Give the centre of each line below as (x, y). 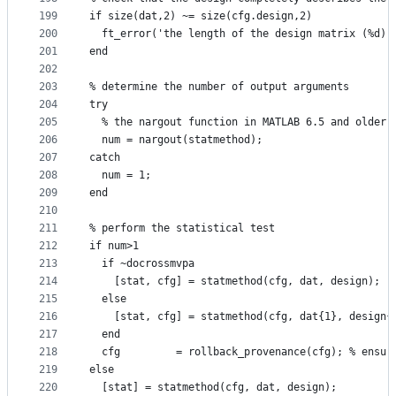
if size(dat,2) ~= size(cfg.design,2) (201, 16)
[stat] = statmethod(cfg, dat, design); (213, 388)
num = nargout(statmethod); (176, 140)
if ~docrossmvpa (142, 264)
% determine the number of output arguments (219, 87)
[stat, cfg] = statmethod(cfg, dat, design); (235, 282)
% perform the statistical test (182, 228)
